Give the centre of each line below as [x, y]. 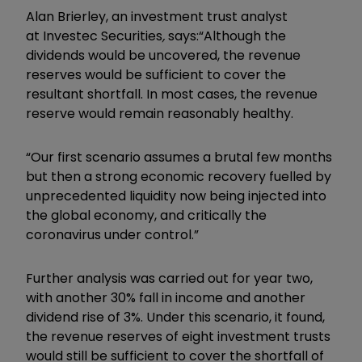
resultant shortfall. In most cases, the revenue [172, 94]
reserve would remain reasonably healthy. [160, 113]
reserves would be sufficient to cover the [156, 74]
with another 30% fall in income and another [166, 297]
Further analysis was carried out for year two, [169, 278]
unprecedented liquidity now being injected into [176, 196]
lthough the [249, 36]
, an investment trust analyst [197, 16]
